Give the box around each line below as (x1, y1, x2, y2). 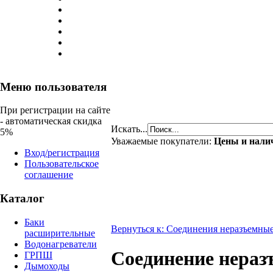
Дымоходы (24, 260, 69, 271)
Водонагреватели (24, 238, 97, 249)
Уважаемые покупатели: (111, 136, 214, 146)
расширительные (24, 227, 95, 238)
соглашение (24, 169, 73, 180)
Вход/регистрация (24, 147, 99, 158)
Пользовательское (24, 158, 99, 169)
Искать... (111, 124, 147, 134)
